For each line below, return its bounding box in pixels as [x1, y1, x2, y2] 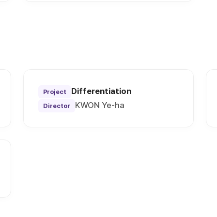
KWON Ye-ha [75, 100, 125, 110]
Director [43, 102, 71, 110]
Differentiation [71, 86, 132, 96]
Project [43, 88, 67, 96]
